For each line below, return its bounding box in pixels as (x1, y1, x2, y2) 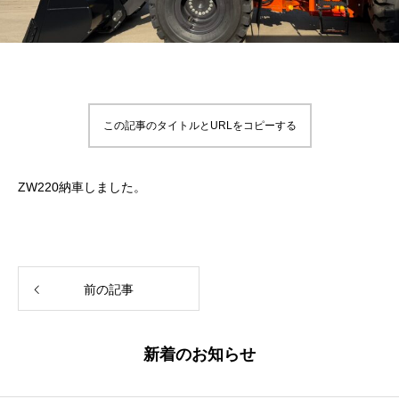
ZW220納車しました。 (18, 180, 146, 195)
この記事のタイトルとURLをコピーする (102, 119, 297, 133)
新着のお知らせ (143, 346, 256, 364)
